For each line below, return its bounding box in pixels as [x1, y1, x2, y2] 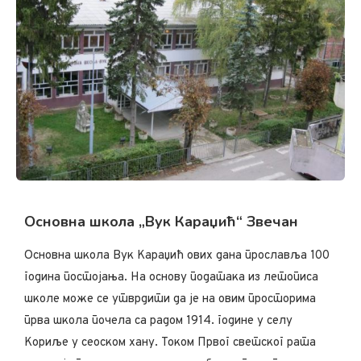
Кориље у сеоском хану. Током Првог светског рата [24, 335, 316, 351]
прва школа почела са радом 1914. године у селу [24, 313, 293, 330]
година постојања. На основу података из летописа [24, 270, 318, 286]
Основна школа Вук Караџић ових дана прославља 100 [24, 248, 330, 264]
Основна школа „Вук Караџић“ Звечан [24, 212, 298, 232]
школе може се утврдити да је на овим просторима [24, 292, 316, 308]
